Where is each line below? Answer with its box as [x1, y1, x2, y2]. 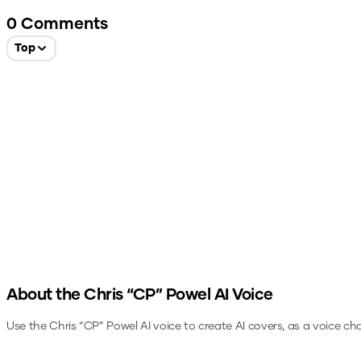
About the [6, 287, 84, 303]
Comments [17, 16, 108, 32]
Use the [6, 321, 50, 332]
